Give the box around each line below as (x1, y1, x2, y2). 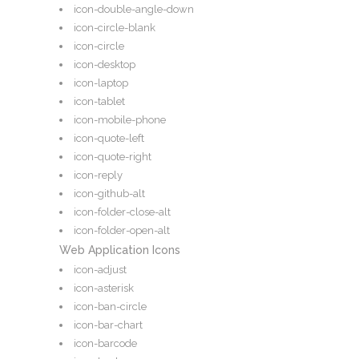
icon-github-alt (74, 188, 145, 200)
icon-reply (74, 169, 123, 182)
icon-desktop (74, 58, 135, 71)
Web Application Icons (59, 244, 180, 257)
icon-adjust (74, 264, 127, 276)
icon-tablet (74, 95, 125, 108)
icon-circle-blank (74, 22, 155, 34)
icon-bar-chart (74, 319, 143, 332)
